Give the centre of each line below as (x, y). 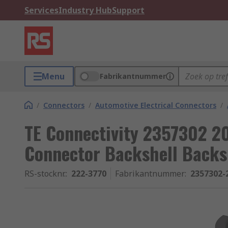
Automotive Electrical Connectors (156, 105)
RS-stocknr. (45, 174)
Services (41, 10)
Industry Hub (85, 10)
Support (128, 10)
